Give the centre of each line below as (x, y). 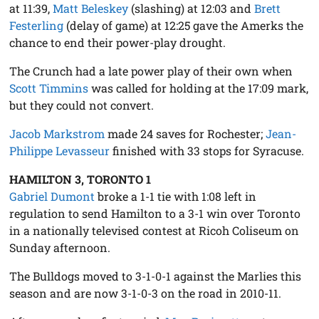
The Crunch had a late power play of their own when (151, 71)
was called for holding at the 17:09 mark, (199, 88)
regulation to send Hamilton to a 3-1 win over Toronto (155, 214)
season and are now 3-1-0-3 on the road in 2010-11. (146, 293)
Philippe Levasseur (60, 151)
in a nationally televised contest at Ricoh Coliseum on (155, 231)
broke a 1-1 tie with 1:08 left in (176, 197)
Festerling (37, 26)
